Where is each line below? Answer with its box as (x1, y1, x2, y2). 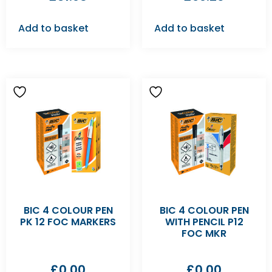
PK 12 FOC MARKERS (20, 215, 116, 229)
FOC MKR (182, 226, 226, 240)
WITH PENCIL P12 (165, 215, 243, 229)
